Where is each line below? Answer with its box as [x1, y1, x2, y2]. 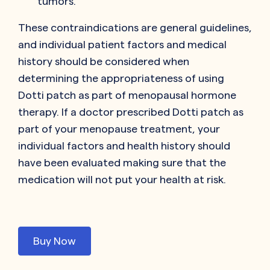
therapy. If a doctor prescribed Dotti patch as [18, 105, 243, 118]
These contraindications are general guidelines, [18, 21, 252, 33]
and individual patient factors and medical [18, 38, 227, 50]
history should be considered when [18, 55, 189, 67]
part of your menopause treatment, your [18, 122, 220, 134]
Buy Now [33, 234, 76, 246]
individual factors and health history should [18, 139, 230, 151]
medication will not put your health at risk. [18, 173, 226, 185]
